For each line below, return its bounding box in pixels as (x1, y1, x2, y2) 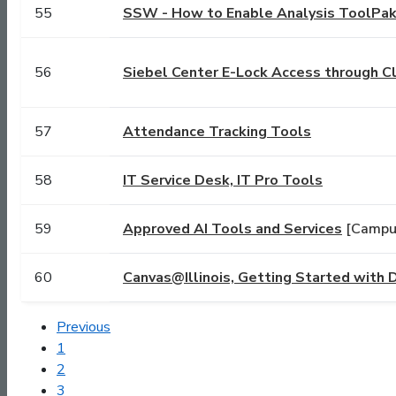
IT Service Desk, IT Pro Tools (123, 171, 323, 191)
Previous (57, 317, 110, 338)
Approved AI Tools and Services (123, 219, 342, 240)
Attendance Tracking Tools (123, 122, 311, 142)
